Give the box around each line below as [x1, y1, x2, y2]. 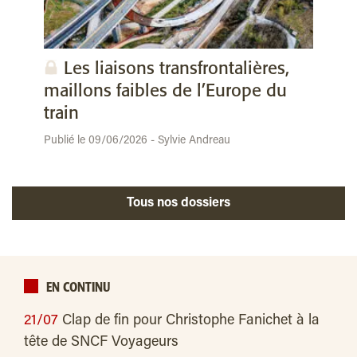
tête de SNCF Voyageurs [24, 335, 178, 350]
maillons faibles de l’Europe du [44, 81, 287, 100]
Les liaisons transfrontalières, [64, 59, 289, 78]
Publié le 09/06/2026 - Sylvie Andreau [44, 135, 230, 147]
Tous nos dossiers [157, 196, 230, 210]
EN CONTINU [46, 281, 110, 294]
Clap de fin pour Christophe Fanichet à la [62, 313, 320, 328]
